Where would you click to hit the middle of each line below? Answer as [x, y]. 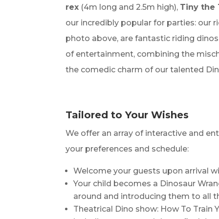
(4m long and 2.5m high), [130, 7]
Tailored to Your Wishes [127, 115]
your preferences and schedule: [127, 149]
